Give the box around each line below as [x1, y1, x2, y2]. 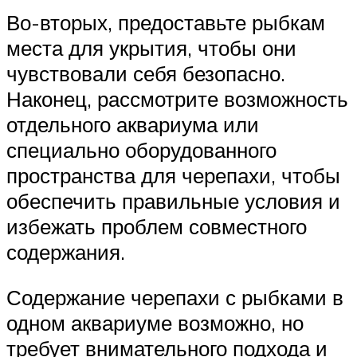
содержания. [6, 238, 125, 265]
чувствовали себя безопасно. [6, 60, 285, 86]
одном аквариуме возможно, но [6, 310, 304, 336]
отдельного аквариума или [6, 111, 259, 137]
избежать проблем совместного [6, 213, 307, 239]
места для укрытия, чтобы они [6, 34, 296, 61]
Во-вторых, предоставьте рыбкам [6, 9, 325, 35]
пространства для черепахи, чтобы [6, 162, 340, 188]
